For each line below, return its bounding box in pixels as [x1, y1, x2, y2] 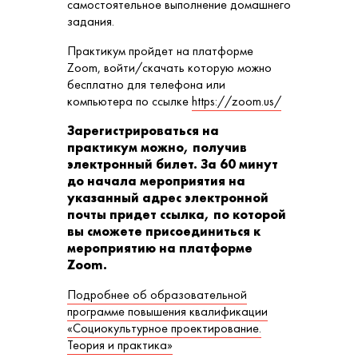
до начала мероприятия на [67, 172, 245, 189]
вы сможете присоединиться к [67, 222, 261, 240]
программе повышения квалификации [67, 302, 268, 320]
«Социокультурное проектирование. [67, 319, 261, 336]
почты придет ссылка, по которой [67, 205, 286, 223]
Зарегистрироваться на [67, 121, 219, 139]
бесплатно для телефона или [67, 75, 225, 93]
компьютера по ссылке [67, 92, 192, 109]
